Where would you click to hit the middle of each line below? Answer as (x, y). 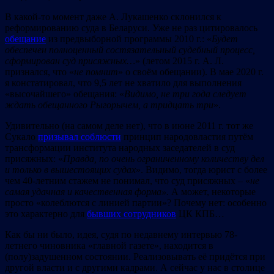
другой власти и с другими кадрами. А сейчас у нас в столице (135, 267)
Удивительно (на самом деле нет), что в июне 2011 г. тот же (129, 125)
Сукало (21, 136)
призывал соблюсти (80, 136)
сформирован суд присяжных (66, 61)
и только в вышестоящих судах (70, 169)
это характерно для (46, 213)
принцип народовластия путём (187, 136)
